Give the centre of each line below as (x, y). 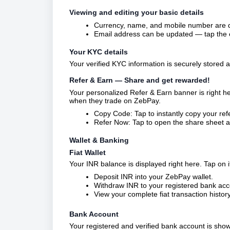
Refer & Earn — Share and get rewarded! (140, 80)
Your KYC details (99, 52)
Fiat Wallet (88, 152)
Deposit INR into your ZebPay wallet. (154, 177)
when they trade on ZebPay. (115, 100)
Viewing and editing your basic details (137, 12)
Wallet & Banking (99, 140)
